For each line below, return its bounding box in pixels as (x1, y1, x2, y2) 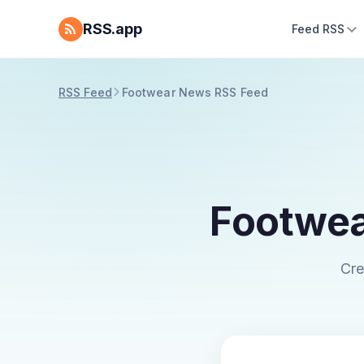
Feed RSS (291, 22, 345, 36)
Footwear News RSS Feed (121, 85, 269, 99)
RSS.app (83, 20, 142, 37)
